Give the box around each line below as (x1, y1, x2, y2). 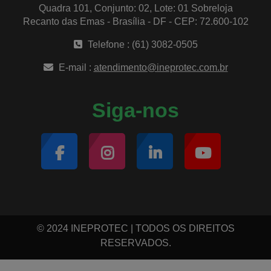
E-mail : (56, 62, 94, 73)
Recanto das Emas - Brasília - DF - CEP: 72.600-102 (22, 16, 249, 27)
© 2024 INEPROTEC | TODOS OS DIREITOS (36, 223, 235, 233)
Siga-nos (92, 99, 179, 122)
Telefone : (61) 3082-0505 (85, 39, 198, 50)
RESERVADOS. (100, 238, 171, 248)
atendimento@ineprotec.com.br (93, 62, 228, 73)
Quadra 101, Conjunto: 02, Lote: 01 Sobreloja (38, 3, 233, 13)
